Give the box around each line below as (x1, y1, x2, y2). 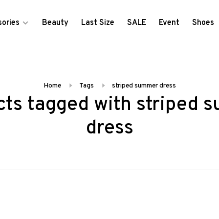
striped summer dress (111, 82, 176, 90)
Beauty (42, 18, 68, 28)
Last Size (81, 18, 114, 28)
